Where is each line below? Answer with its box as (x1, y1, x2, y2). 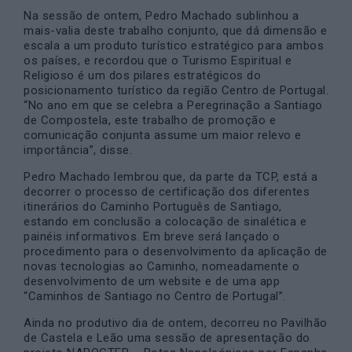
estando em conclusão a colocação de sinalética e (24, 214, 306, 229)
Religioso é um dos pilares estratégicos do (24, 68, 261, 82)
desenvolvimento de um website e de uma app (24, 274, 280, 288)
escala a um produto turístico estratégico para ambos (24, 38, 324, 53)
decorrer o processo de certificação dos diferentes (24, 185, 310, 199)
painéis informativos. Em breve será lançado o (24, 229, 280, 244)
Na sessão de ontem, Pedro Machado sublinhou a (24, 9, 299, 23)
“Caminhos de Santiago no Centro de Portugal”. (24, 289, 286, 303)
